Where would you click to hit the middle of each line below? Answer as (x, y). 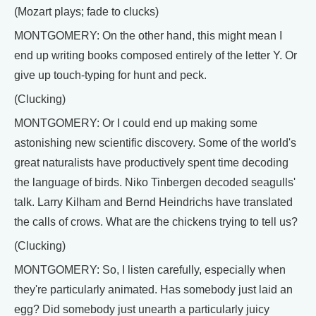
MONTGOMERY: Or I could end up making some (136, 123)
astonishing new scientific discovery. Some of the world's (155, 143)
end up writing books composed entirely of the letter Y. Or (156, 55)
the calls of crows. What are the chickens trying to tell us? (156, 222)
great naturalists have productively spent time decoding (151, 163)
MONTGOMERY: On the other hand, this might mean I (148, 36)
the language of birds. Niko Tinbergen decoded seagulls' (155, 182)
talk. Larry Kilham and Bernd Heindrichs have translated (153, 202)
